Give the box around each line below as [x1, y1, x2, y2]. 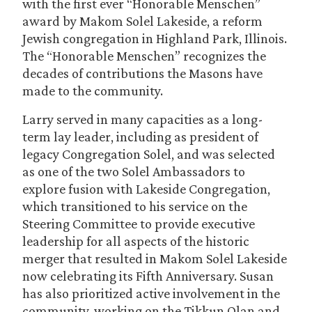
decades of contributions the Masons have [22, 65, 263, 81]
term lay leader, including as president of [22, 129, 258, 144]
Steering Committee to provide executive [22, 216, 255, 231]
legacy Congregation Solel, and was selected [22, 146, 275, 162]
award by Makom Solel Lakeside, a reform [22, 13, 263, 29]
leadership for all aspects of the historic [22, 233, 249, 249]
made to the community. [22, 83, 163, 98]
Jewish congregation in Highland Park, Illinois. [22, 31, 287, 46]
